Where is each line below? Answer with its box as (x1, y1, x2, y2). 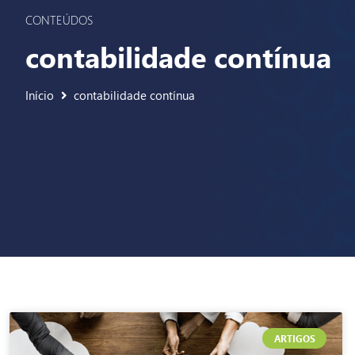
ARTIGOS (273, 332, 315, 345)
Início (25, 86, 54, 103)
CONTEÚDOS (25, 11, 93, 28)
